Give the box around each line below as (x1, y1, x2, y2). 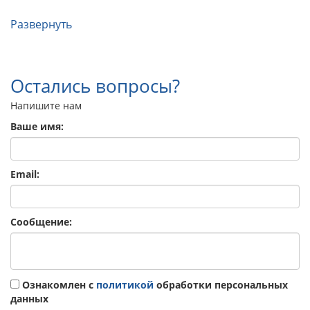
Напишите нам (10, 98, 82, 112)
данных (10, 291, 48, 305)
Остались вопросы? (10, 73, 180, 98)
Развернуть (10, 16, 72, 32)
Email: (10, 167, 39, 181)
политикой (96, 277, 154, 291)
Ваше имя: (10, 119, 64, 133)
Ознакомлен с (19, 277, 96, 291)
